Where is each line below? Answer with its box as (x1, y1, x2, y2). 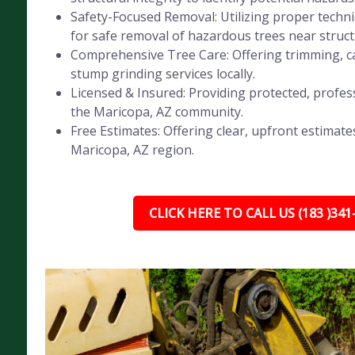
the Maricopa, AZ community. (70, 103, 243, 120)
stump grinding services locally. (70, 65, 255, 82)
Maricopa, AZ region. (70, 141, 194, 158)
